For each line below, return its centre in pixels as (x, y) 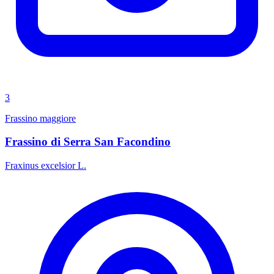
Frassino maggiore (40, 118)
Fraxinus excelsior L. (46, 166)
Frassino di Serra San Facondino (88, 142)
